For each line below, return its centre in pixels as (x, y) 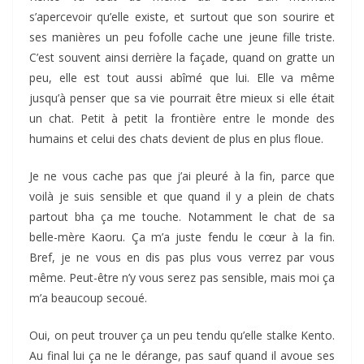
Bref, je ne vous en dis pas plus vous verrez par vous (182, 258)
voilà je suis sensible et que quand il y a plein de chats (182, 197)
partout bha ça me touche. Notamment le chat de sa (182, 217)
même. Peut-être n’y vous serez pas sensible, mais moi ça (182, 278)
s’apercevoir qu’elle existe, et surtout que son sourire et (182, 17)
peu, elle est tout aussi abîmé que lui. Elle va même (182, 78)
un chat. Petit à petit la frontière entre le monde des (182, 119)
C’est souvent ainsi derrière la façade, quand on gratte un (182, 58)
